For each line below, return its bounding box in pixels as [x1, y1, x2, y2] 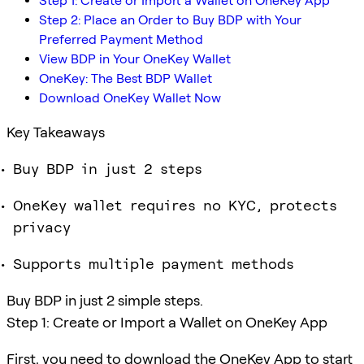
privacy [13, 218, 71, 236]
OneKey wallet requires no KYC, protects [13, 196, 337, 214]
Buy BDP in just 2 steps [13, 159, 202, 177]
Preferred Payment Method [39, 31, 203, 47]
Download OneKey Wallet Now [39, 89, 221, 106]
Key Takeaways [6, 123, 105, 141]
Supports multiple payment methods [13, 254, 294, 272]
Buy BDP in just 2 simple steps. [6, 291, 203, 309]
